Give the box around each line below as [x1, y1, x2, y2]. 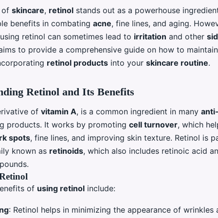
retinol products [47, 58, 108, 68]
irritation [134, 32, 166, 42]
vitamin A [41, 106, 76, 116]
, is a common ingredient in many [76, 106, 201, 116]
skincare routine [146, 58, 208, 68]
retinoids [49, 145, 83, 156]
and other [166, 32, 207, 42]
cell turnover [129, 119, 178, 129]
